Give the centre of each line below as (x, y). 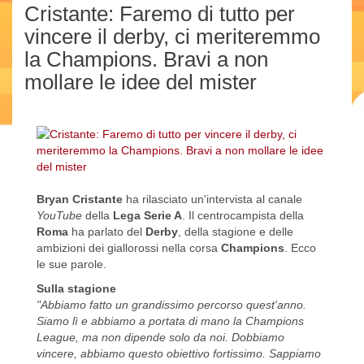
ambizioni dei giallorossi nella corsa (129, 248)
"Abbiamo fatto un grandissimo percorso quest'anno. (171, 305)
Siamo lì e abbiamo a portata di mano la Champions (170, 321)
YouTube (61, 216)
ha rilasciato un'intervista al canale (212, 199)
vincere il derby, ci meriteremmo (172, 37)
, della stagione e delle (236, 232)
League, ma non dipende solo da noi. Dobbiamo (160, 338)
